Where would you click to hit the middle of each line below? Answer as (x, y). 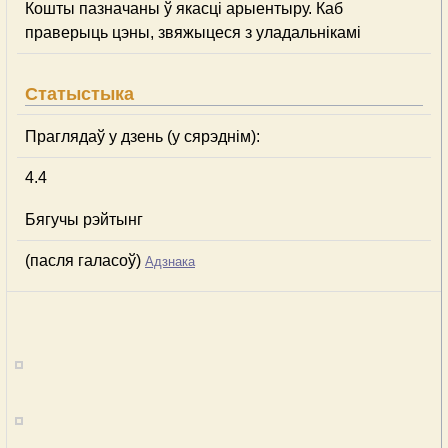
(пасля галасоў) (85, 260)
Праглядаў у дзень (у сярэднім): (142, 136)
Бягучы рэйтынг (84, 219)
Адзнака (170, 261)
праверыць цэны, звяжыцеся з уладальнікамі (193, 32)
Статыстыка (79, 94)
